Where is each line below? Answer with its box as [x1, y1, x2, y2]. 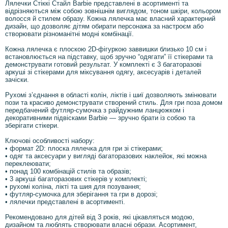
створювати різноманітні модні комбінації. [5, 30, 134, 38]
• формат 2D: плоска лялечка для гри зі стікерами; [5, 145, 163, 153]
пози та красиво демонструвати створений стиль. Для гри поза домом [5, 99, 222, 107]
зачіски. [5, 76, 29, 84]
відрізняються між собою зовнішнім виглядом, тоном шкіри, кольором [5, 7, 221, 15]
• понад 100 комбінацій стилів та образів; [5, 167, 131, 176]
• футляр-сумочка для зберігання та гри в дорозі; [5, 190, 160, 198]
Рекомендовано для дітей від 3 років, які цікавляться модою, [5, 213, 194, 221]
